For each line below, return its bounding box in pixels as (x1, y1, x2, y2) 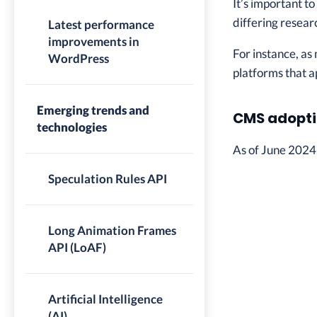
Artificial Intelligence (48, 292, 163, 306)
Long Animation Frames (48, 223, 176, 238)
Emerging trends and (37, 103, 149, 117)
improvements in (48, 34, 139, 49)
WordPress (48, 51, 109, 66)
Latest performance (48, 17, 154, 32)
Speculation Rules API (48, 171, 167, 186)
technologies (37, 120, 107, 134)
